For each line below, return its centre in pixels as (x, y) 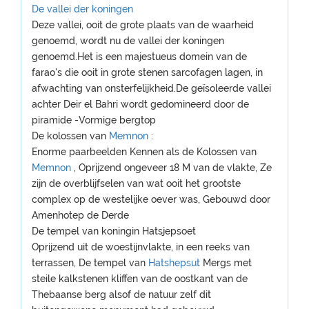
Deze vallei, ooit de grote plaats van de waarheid (143, 25)
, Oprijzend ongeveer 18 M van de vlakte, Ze (173, 168)
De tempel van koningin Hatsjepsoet (114, 231)
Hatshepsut (176, 263)
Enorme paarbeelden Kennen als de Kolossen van (144, 152)
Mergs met (227, 263)
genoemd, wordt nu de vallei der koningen (128, 41)
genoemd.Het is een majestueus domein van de (139, 57)
